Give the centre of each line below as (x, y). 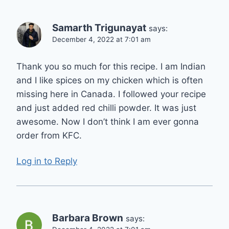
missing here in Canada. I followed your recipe (111, 94)
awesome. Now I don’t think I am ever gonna (108, 121)
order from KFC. (49, 135)
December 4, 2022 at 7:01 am (101, 39)
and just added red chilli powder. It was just (106, 108)
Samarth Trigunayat (99, 28)
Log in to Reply (47, 161)
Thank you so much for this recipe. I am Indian (111, 66)
